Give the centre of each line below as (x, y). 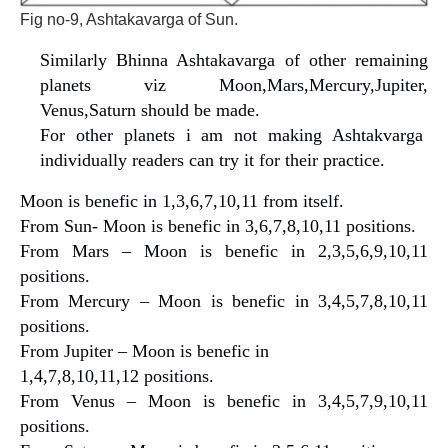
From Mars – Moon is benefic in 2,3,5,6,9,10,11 (224, 251)
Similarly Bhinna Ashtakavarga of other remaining (234, 60)
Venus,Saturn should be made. (150, 110)
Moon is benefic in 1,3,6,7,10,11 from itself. (182, 201)
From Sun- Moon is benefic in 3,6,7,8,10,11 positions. (218, 226)
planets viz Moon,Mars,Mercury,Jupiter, (234, 85)
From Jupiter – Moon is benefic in (144, 351)
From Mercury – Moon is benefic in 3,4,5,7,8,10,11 (224, 301)
